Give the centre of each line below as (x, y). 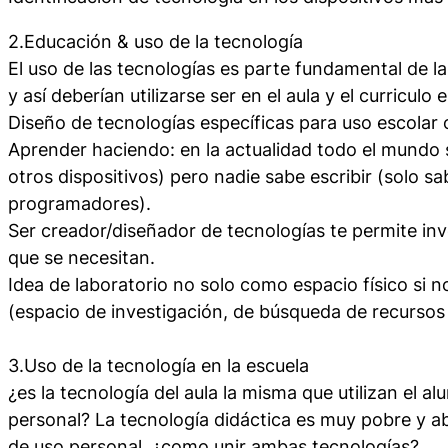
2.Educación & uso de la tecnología (155, 41)
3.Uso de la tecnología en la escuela (158, 365)
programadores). (79, 203)
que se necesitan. (81, 257)
